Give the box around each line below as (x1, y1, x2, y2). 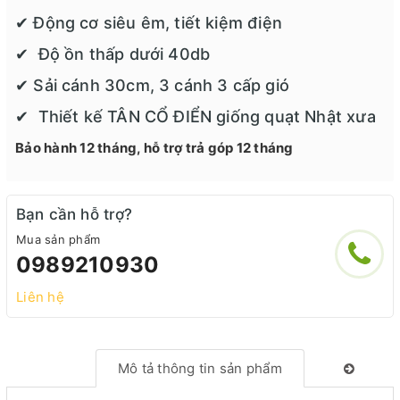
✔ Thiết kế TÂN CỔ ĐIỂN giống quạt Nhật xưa (15, 107, 376, 127)
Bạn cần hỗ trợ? (16, 205, 133, 224)
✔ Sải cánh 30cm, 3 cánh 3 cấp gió (15, 76, 289, 96)
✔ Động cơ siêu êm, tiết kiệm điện (15, 13, 282, 33)
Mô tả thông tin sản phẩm (117, 360, 282, 378)
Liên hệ (16, 288, 64, 306)
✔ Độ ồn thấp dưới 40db (15, 45, 211, 64)
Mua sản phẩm (16, 232, 100, 247)
